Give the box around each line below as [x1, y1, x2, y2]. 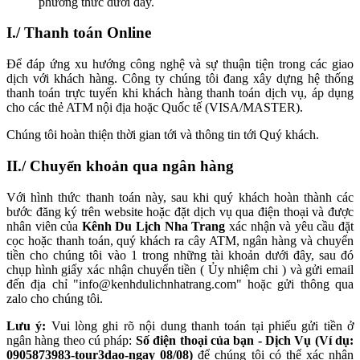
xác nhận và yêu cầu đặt [225, 219, 354, 233]
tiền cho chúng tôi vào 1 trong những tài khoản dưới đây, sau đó [6, 247, 354, 262]
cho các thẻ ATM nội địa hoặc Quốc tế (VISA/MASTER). [6, 100, 303, 115]
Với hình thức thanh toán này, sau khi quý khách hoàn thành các [6, 190, 354, 204]
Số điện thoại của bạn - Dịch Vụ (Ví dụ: [135, 333, 354, 347]
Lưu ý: [6, 318, 47, 333]
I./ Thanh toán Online [6, 24, 151, 42]
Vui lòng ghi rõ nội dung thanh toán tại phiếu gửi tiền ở [46, 318, 354, 333]
